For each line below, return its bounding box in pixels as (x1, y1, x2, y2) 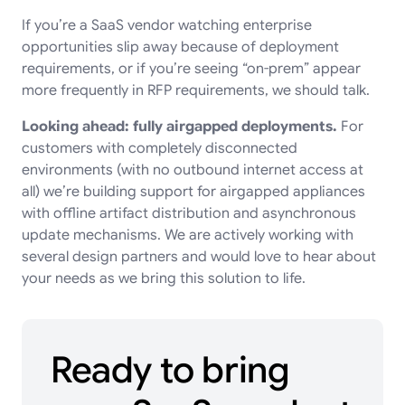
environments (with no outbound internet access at (22, 160, 363, 179)
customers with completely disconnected (22, 138, 297, 157)
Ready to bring (51, 346, 290, 392)
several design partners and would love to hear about (22, 247, 376, 266)
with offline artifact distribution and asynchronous (22, 203, 356, 222)
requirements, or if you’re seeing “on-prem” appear (22, 59, 361, 78)
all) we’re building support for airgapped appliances (22, 182, 365, 201)
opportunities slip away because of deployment (22, 37, 339, 56)
